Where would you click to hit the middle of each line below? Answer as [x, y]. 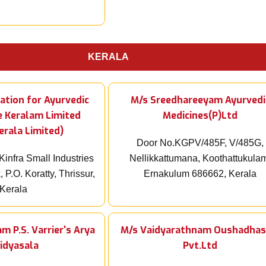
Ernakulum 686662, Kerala [200, 174]
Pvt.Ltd [200, 246]
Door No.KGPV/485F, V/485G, [200, 143]
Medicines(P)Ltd [200, 116]
